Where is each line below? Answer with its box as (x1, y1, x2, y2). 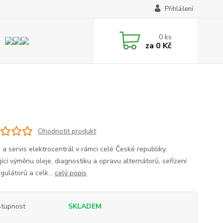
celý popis (54, 168, 87, 178)
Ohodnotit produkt (37, 126, 96, 136)
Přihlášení (164, 4, 193, 13)
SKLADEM (68, 202, 102, 211)
